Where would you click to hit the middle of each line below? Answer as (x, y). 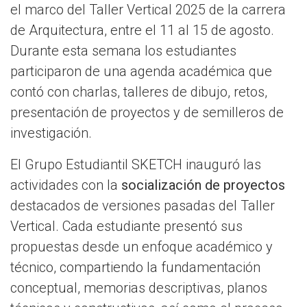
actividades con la (66, 185)
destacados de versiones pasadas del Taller (143, 206)
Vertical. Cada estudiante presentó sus (126, 226)
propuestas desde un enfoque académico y (142, 247)
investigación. (51, 133)
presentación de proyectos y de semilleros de (147, 113)
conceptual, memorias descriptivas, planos (139, 288)
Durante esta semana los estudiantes (123, 51)
